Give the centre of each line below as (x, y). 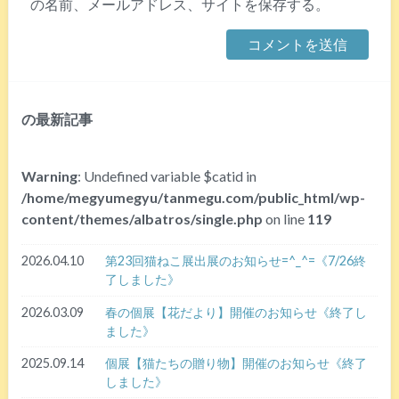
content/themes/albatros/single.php (142, 219)
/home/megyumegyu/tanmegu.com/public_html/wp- (194, 198)
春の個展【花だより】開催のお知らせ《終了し (236, 312)
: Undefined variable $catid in (167, 176)
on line (285, 219)
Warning (50, 176)
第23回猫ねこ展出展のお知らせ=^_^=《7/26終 (235, 261)
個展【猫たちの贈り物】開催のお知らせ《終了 (236, 363)
